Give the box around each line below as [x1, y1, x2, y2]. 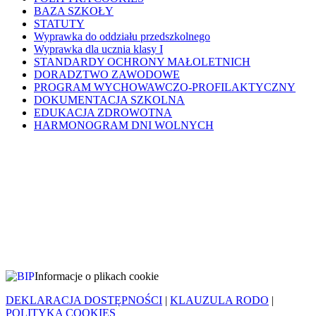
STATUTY [34, 17, 85, 30]
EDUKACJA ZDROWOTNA [34, 106, 172, 119]
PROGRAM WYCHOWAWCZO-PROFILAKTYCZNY [34, 80, 296, 93]
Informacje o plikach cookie [35, 269, 159, 282]
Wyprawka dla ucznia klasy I [34, 42, 163, 55]
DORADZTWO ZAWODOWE [34, 68, 180, 80]
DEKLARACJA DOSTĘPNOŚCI [6, 293, 162, 306]
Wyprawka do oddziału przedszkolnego [34, 30, 210, 42]
